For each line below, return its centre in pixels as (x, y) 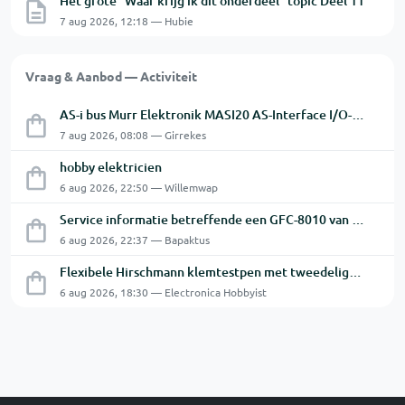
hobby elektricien (111, 167)
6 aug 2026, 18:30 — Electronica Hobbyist (163, 292)
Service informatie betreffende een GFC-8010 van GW (358, 220)
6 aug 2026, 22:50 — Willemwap (139, 188)
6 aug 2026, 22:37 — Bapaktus (135, 240)
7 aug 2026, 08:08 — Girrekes (133, 135)
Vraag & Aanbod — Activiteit (111, 76)
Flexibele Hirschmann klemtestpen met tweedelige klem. (355, 272)
